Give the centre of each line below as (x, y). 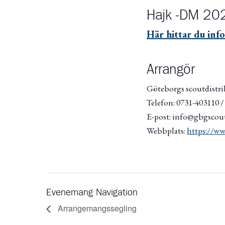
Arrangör (171, 70)
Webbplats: (167, 130)
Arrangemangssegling (96, 208)
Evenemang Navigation (92, 192)
